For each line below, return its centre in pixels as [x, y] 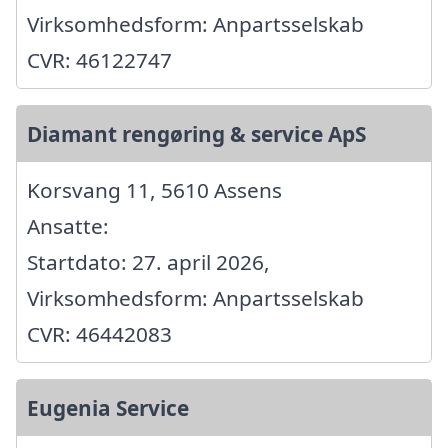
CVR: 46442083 [99, 333]
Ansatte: [68, 225]
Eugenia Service [108, 407]
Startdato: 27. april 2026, [148, 261]
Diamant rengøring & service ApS [196, 133]
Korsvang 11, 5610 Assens [154, 189]
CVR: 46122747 [99, 59]
